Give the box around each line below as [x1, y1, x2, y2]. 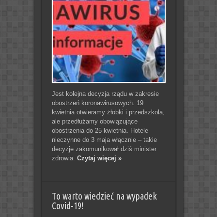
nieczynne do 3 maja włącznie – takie [51, 136, 157, 143]
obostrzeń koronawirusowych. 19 [51, 99, 143, 107]
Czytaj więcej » [77, 154, 122, 162]
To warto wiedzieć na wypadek [51, 190, 157, 201]
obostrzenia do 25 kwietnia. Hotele [51, 126, 148, 134]
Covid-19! [51, 200, 83, 211]
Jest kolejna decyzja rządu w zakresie [51, 90, 159, 97]
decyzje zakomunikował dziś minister [51, 145, 156, 153]
